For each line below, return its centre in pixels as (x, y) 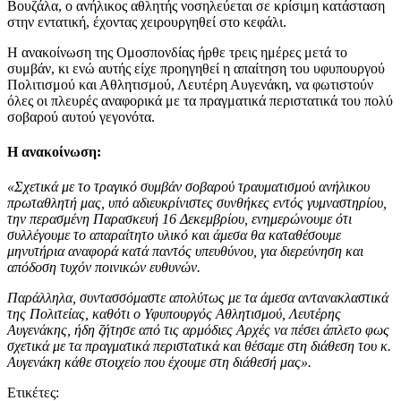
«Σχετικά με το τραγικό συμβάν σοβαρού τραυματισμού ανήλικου (188, 187)
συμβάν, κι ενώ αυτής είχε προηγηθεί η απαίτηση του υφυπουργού (196, 68)
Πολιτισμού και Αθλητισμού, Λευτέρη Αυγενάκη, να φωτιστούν (190, 84)
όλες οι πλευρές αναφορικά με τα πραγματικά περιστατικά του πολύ (200, 100)
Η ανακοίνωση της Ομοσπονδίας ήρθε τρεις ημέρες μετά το (177, 52)
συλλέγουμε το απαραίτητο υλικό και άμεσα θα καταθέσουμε (174, 235)
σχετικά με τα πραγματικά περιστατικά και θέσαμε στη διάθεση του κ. (199, 346)
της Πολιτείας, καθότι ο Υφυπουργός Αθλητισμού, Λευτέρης (174, 314)
